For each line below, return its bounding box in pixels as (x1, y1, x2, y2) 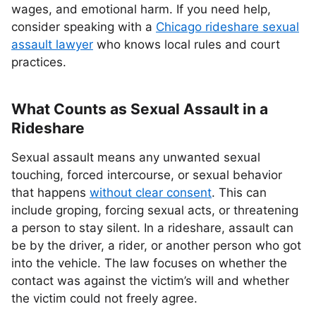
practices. (11, 55, 66, 69)
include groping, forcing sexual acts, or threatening (11, 203, 298, 217)
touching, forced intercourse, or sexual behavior (11, 168, 282, 182)
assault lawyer (11, 37, 93, 51)
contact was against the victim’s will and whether (11, 274, 289, 288)
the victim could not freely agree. (11, 291, 197, 305)
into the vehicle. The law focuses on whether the (11, 256, 287, 270)
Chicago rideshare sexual (156, 20, 299, 34)
